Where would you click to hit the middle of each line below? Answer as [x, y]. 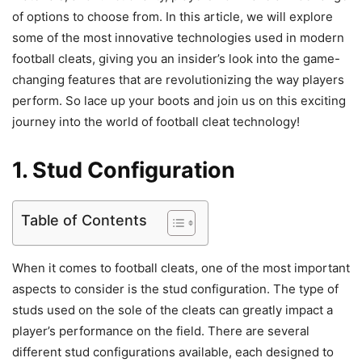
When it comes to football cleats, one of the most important [181, 267]
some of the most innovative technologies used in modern [178, 37]
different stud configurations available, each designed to [173, 351]
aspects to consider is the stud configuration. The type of [175, 288]
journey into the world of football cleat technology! [156, 121]
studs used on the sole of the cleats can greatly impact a [173, 309]
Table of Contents [84, 220]
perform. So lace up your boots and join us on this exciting [179, 100]
